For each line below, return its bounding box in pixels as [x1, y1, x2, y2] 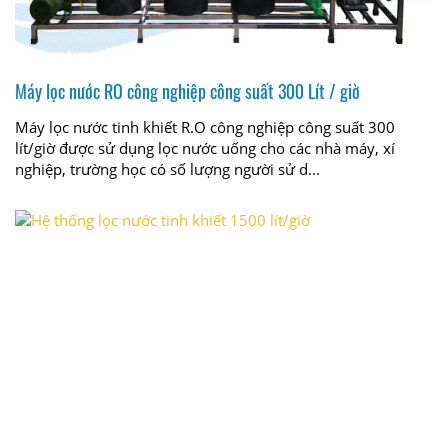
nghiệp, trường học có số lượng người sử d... [15, 158, 320, 179]
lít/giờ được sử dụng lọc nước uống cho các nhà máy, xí [15, 137, 395, 158]
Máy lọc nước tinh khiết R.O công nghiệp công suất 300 [15, 116, 395, 137]
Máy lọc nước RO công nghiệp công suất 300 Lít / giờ [15, 77, 360, 104]
